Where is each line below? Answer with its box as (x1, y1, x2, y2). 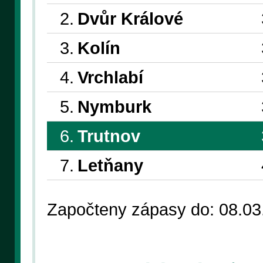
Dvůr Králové (77, 9, 183, 29)
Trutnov (77, 126, 140, 146)
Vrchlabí (77, 68, 143, 87)
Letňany (77, 156, 143, 176)
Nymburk (77, 97, 151, 117)
